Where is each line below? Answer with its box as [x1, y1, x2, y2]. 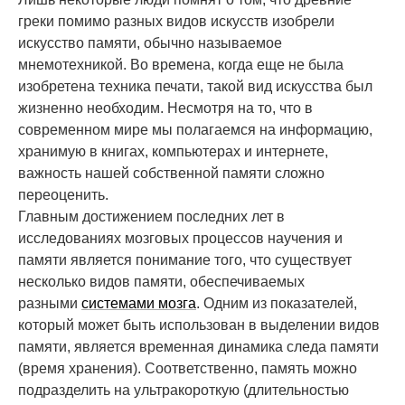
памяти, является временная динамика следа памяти [18, 339, 379, 355]
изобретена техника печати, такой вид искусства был [18, 79, 372, 95]
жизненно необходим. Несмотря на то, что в [18, 100, 313, 117]
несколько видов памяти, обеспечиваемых [18, 274, 305, 290]
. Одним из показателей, [196, 296, 357, 312]
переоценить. [18, 187, 108, 203]
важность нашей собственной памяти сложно [18, 165, 325, 182]
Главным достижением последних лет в [18, 209, 285, 225]
